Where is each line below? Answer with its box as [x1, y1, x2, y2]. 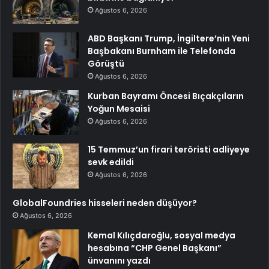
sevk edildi [88, 156, 134, 169]
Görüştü [88, 58, 124, 70]
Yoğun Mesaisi [88, 103, 150, 115]
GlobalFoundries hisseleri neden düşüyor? [13, 197, 197, 210]
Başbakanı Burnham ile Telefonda [88, 45, 235, 58]
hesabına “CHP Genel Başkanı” [88, 242, 222, 255]
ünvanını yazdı [88, 255, 151, 267]
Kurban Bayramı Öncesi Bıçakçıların [88, 90, 244, 103]
